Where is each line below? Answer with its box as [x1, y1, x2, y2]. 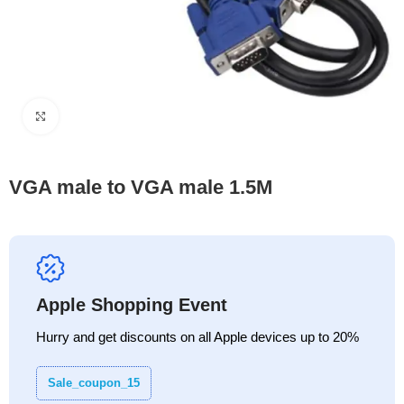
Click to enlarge [59, 108, 147, 123]
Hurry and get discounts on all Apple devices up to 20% [36, 328, 360, 344]
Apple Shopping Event [36, 294, 228, 315]
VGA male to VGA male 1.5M [9, 175, 273, 198]
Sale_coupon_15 [48, 375, 141, 390]
